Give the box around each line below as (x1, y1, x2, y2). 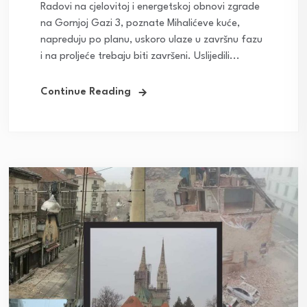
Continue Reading (40, 87, 131, 98)
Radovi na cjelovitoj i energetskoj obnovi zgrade (40, 2, 260, 13)
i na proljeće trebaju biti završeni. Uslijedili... (40, 51, 240, 62)
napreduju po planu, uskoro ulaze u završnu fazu (40, 35, 262, 46)
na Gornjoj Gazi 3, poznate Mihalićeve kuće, (40, 19, 240, 29)
